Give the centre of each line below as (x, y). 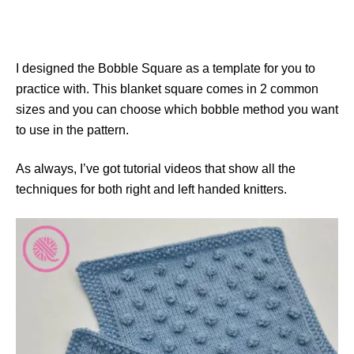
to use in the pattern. (72, 130)
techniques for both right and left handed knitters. (151, 189)
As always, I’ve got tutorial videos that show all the (156, 169)
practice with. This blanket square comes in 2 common (167, 89)
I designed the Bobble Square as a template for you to (166, 68)
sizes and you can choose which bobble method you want (177, 109)
